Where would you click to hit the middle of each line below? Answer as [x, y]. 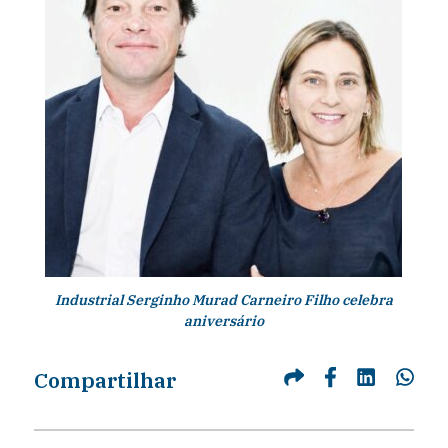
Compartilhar [104, 379]
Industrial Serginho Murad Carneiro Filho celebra [223, 299]
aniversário [223, 320]
